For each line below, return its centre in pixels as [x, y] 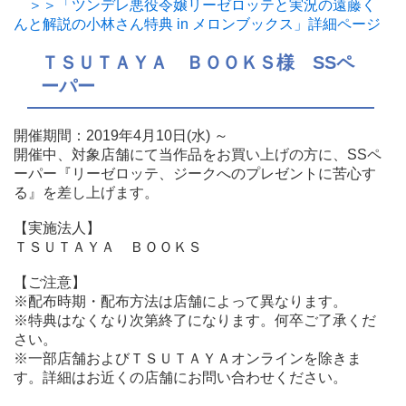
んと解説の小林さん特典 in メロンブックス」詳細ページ [197, 24]
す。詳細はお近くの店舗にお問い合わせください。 [180, 378]
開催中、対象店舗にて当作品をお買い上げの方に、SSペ [198, 155]
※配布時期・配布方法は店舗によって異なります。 [180, 302]
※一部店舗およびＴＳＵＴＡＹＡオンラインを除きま [188, 359]
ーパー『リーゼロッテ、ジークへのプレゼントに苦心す [195, 174]
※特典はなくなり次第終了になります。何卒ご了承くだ [195, 321]
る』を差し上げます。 [86, 193]
